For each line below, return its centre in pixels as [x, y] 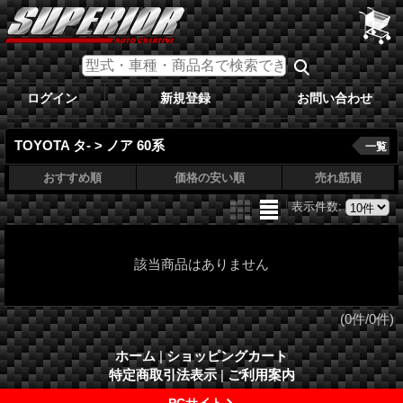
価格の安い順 [209, 177]
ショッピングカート [227, 355]
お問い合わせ [335, 98]
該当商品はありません [201, 264]
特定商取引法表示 [162, 374]
